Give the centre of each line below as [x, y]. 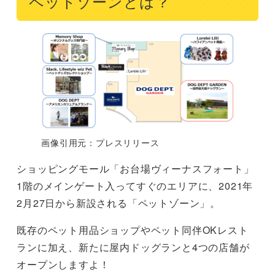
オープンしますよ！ [63, 265]
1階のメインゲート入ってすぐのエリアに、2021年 [135, 186]
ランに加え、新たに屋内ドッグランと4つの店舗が [133, 247]
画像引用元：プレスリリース [100, 143]
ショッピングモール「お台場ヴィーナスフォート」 [135, 169]
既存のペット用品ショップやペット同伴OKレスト [133, 230]
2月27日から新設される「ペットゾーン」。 [118, 203]
